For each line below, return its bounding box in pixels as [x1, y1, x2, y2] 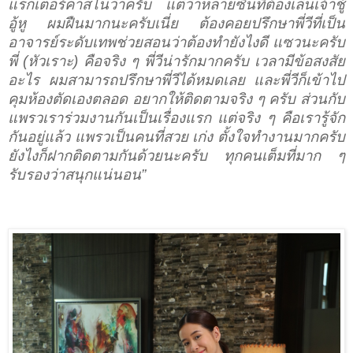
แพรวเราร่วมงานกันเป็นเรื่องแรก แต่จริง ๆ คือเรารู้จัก [8, 110, 345, 127]
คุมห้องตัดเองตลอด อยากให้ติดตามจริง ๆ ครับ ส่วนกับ [8, 91, 345, 108]
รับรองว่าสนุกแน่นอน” [8, 166, 146, 184]
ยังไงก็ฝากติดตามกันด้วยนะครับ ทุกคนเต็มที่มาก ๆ [8, 147, 345, 165]
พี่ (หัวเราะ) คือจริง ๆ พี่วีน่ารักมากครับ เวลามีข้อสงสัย [8, 53, 345, 70]
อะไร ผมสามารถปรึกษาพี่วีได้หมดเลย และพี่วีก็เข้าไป [8, 72, 345, 89]
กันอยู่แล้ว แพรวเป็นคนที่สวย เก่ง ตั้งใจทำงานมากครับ [8, 128, 345, 146]
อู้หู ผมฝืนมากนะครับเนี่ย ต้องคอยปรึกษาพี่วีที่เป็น [8, 15, 345, 32]
